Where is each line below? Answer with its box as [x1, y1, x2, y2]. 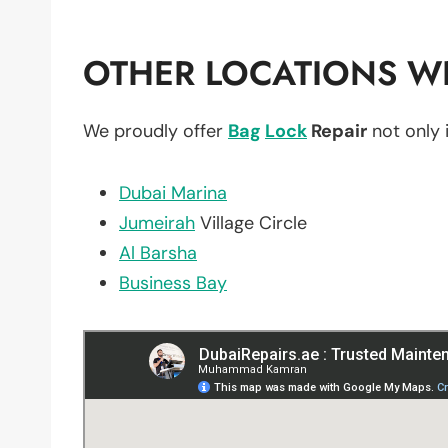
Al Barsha [119, 240, 197, 265]
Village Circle [195, 210, 307, 235]
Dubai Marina [119, 180, 227, 205]
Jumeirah [119, 210, 195, 235]
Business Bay [119, 270, 227, 295]
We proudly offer [83, 118, 228, 143]
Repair [307, 118, 367, 143]
